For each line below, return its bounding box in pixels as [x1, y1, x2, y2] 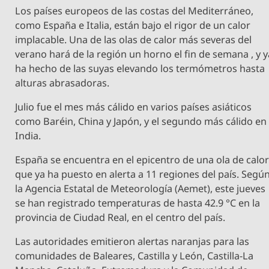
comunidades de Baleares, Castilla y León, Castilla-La [15, 249, 254, 263]
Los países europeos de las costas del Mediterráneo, [15, 4, 254, 17]
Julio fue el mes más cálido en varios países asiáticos [15, 100, 252, 113]
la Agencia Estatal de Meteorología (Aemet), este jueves [15, 182, 266, 196]
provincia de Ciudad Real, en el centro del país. [15, 211, 226, 225]
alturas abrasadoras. [15, 76, 110, 89]
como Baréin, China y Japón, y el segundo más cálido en [15, 114, 267, 128]
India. [15, 128, 41, 142]
